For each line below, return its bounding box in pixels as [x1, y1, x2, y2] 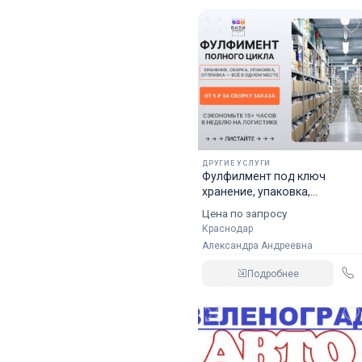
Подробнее [246, 267, 299, 280]
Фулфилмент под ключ [201, 170, 326, 183]
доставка [201, 200, 254, 213]
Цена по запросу [201, 207, 287, 220]
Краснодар [201, 223, 253, 234]
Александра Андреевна [208, 240, 313, 251]
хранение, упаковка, [201, 185, 310, 198]
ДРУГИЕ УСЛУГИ [201, 159, 271, 167]
